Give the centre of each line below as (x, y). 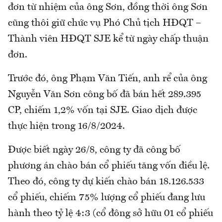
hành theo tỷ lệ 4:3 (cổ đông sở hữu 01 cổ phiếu (111, 214)
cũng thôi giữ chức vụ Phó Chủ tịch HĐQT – (105, 24)
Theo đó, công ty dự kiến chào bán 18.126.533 (106, 182)
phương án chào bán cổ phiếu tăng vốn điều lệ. (109, 166)
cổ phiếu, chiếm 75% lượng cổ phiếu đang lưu (107, 198)
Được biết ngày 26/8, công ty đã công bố (94, 150)
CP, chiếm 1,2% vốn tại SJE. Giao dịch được (103, 111)
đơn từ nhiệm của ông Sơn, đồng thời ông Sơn (108, 8)
